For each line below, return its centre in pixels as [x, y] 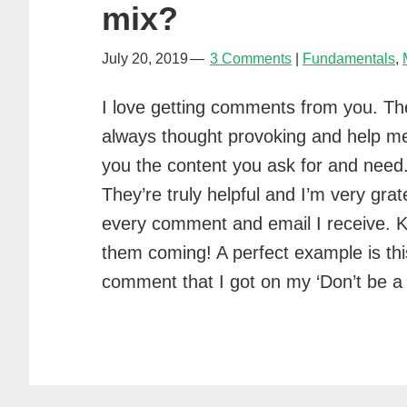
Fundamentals [349, 59]
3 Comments [251, 59]
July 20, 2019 [145, 59]
